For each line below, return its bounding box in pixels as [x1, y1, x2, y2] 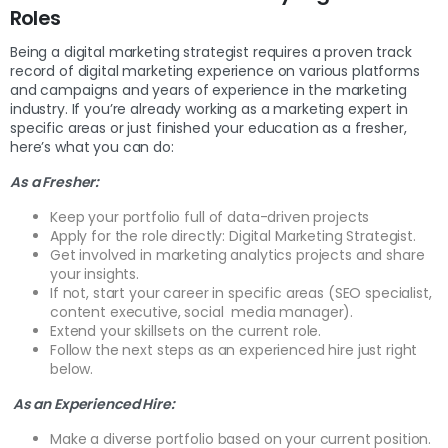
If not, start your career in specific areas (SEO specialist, [50, 283, 432, 304]
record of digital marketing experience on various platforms [10, 61, 420, 82]
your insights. [50, 264, 143, 285]
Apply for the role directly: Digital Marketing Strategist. [50, 226, 416, 247]
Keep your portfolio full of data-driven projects [50, 207, 370, 228]
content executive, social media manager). [50, 302, 354, 323]
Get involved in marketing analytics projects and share [50, 245, 425, 266]
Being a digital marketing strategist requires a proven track [10, 42, 412, 63]
